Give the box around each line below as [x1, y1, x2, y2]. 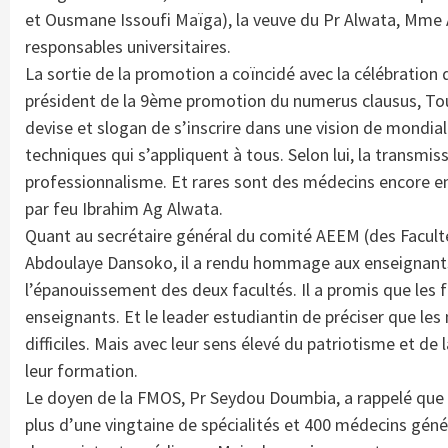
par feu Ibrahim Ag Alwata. [25, 196, 223, 220]
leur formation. [25, 358, 138, 382]
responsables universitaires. [25, 34, 231, 58]
